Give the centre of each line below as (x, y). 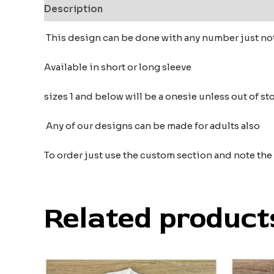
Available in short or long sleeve (118, 67)
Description (73, 9)
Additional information (169, 9)
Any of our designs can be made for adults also (152, 125)
